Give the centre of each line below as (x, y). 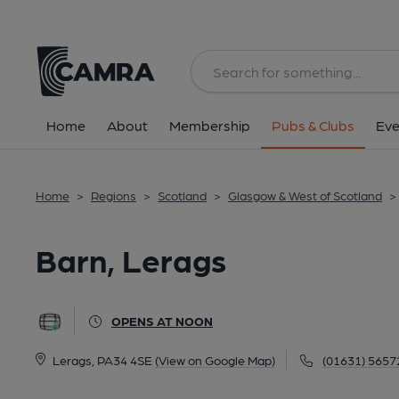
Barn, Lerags (131, 259)
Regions (114, 195)
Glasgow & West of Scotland (305, 195)
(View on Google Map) (215, 360)
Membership (210, 125)
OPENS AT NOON (162, 321)
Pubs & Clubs (313, 125)
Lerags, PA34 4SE (102, 360)
